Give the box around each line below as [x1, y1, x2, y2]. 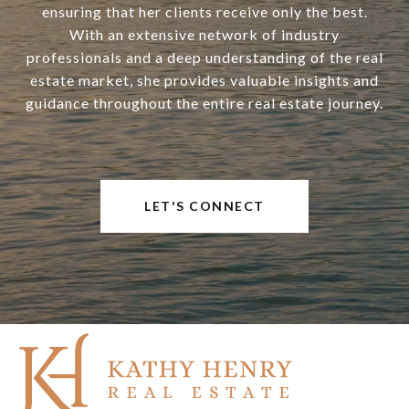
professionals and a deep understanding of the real [26, 48, 383, 67]
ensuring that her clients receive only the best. [41, 3, 368, 21]
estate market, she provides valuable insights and [30, 71, 379, 89]
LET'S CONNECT [144, 198, 265, 215]
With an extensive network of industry [69, 26, 340, 44]
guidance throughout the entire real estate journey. [26, 94, 383, 112]
